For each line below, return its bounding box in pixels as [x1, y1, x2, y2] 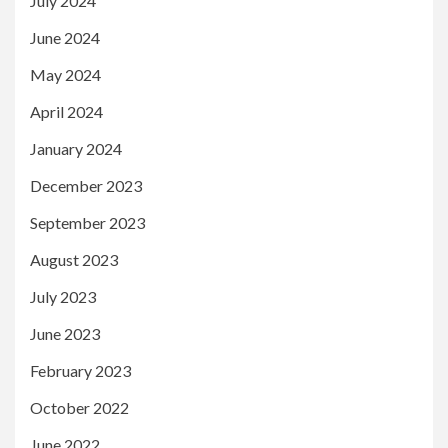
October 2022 [30, 398, 129, 418]
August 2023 [30, 250, 118, 270]
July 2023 [30, 287, 96, 307]
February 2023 [30, 361, 131, 381]
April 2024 [30, 102, 103, 122]
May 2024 [30, 65, 101, 85]
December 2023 [30, 176, 142, 196]
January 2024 [30, 139, 122, 159]
